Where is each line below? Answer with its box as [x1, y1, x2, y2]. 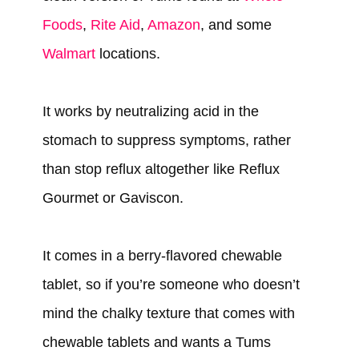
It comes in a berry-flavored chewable [42, 248, 282, 264]
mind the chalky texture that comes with [42, 305, 295, 322]
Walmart [42, 46, 95, 63]
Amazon [147, 17, 200, 34]
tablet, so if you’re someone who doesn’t [42, 276, 300, 293]
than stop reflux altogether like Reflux [42, 161, 280, 178]
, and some [200, 17, 272, 34]
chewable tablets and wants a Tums [42, 334, 271, 351]
